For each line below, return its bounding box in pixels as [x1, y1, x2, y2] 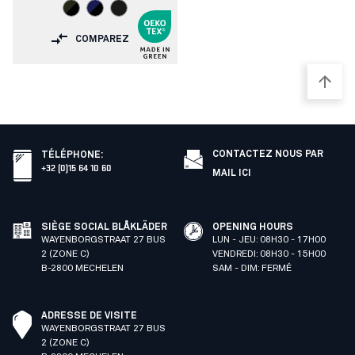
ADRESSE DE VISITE [41, 311, 137, 321]
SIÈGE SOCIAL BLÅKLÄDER [41, 223, 167, 232]
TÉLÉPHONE [41, 151, 101, 160]
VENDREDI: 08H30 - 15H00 [212, 250, 326, 259]
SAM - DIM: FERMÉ [212, 264, 292, 273]
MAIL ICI [212, 169, 251, 178]
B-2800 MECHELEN [41, 264, 124, 273]
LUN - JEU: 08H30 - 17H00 [212, 235, 326, 245]
